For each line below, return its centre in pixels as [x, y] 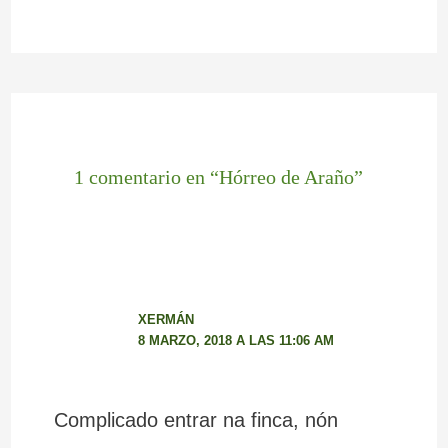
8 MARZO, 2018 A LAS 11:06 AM [235, 340]
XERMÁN [165, 319]
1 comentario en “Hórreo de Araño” [218, 176]
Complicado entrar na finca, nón [195, 419]
